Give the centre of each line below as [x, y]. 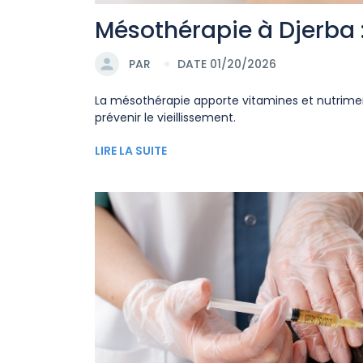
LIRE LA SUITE [131, 151]
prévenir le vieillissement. [165, 118]
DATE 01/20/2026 [227, 64]
